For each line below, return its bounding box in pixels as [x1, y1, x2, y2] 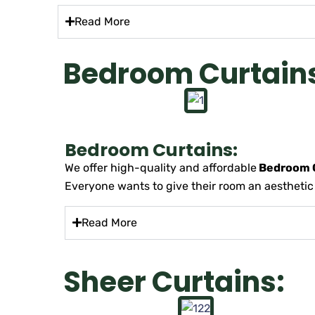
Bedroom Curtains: [65, 137, 238, 162]
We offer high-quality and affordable [65, 160, 257, 174]
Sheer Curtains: [63, 262, 285, 302]
